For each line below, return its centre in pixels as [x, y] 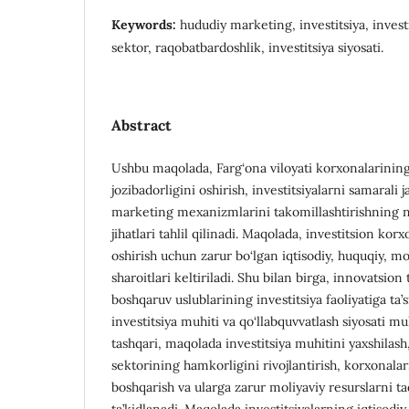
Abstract [142, 125]
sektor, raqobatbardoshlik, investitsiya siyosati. [247, 47]
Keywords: [146, 24]
